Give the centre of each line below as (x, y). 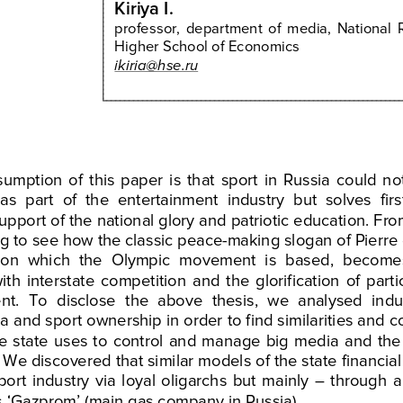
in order (192, 318)
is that (189, 178)
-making (251, 238)
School (183, 45)
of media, (297, 26)
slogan (306, 238)
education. (329, 219)
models (222, 359)
